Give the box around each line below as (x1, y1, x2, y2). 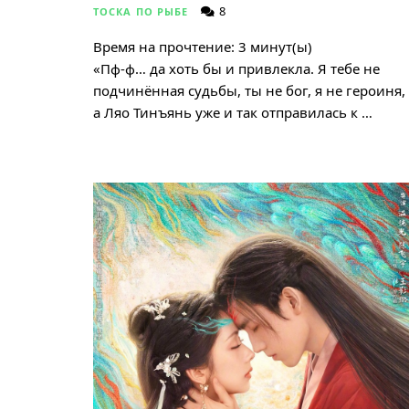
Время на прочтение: (93, 37, 235, 57)
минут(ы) (250, 37, 312, 57)
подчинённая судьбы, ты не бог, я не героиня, (93, 81, 405, 100)
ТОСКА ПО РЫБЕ (93, 5, 189, 19)
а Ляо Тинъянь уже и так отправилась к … (93, 103, 372, 122)
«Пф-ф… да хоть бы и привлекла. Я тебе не (93, 59, 380, 79)
